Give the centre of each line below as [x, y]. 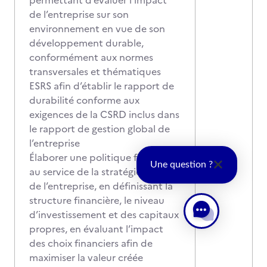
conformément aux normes [91, 57]
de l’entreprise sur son [79, 14]
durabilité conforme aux [84, 100]
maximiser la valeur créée [86, 257]
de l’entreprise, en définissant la [101, 186]
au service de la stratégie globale [103, 172]
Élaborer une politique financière [104, 157]
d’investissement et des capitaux [104, 215]
